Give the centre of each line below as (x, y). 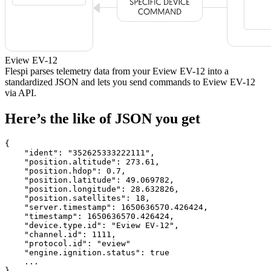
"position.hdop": (56, 171)
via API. (21, 93)
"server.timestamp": (63, 207)
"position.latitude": (65, 180)
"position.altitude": (65, 162)
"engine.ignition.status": (77, 252)
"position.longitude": (68, 189)
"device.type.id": (58, 225)
